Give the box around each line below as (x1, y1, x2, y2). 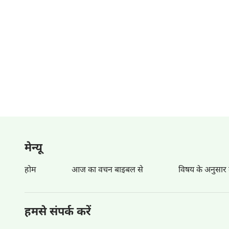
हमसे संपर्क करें (25, 205, 91, 220)
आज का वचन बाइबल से (72, 165, 144, 176)
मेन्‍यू (25, 141, 42, 156)
